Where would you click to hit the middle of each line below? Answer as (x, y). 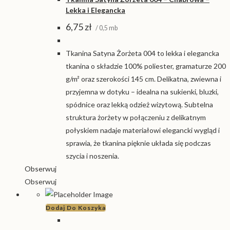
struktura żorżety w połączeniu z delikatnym (136, 118)
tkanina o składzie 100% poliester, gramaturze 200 (146, 66)
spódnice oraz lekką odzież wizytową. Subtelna (139, 105)
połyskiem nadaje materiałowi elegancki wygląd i (143, 130)
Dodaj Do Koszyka (76, 208)
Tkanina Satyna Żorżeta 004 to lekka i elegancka (142, 53)
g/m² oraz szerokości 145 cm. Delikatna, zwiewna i (143, 79)
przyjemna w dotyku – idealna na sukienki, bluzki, (142, 92)
